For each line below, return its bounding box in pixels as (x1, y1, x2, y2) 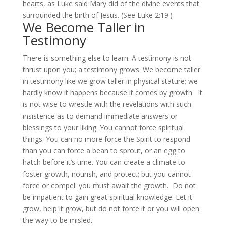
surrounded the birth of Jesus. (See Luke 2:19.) (22, 10, 173, 20)
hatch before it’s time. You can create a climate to (22, 157, 185, 167)
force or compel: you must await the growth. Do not (22, 181, 196, 190)
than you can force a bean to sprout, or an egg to (22, 146, 185, 155)
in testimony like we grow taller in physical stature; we (22, 76, 198, 86)
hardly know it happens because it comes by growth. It (22, 88, 202, 97)
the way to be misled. (22, 215, 92, 225)
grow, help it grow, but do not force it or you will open (22, 204, 199, 213)
